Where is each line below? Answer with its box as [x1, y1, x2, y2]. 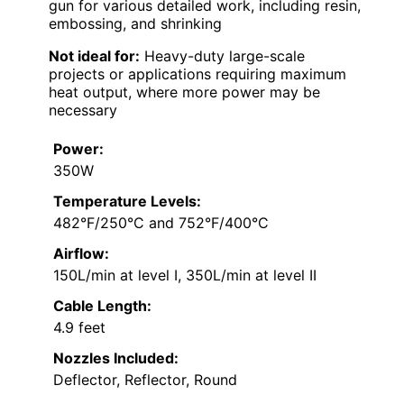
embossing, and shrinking [49, 14, 222, 32]
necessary [49, 100, 117, 119]
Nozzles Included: [53, 348, 179, 367]
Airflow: [53, 243, 109, 262]
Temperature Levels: [53, 191, 201, 210]
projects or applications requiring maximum [49, 64, 346, 83]
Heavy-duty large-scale [140, 46, 305, 65]
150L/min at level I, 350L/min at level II [53, 265, 317, 284]
